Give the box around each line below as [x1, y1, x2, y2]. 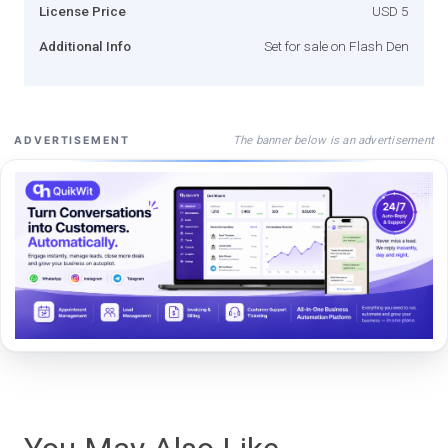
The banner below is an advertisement [232, 132, 434, 147]
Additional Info [39, 37, 131, 54]
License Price [39, 2, 126, 19]
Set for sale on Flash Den [264, 37, 409, 54]
